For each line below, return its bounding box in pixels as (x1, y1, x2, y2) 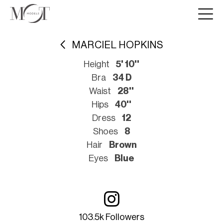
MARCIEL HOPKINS (72, 40, 163, 50)
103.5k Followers (79, 213, 144, 222)
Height (84, 60, 110, 69)
